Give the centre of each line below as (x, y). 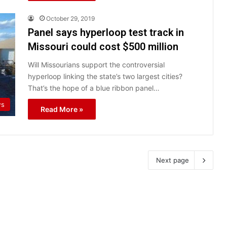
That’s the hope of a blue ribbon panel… (94, 88)
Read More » (62, 109)
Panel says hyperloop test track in (106, 32)
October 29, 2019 (70, 18)
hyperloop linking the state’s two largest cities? (105, 76)
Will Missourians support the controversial (96, 64)
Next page (173, 160)
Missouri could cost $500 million (103, 46)
